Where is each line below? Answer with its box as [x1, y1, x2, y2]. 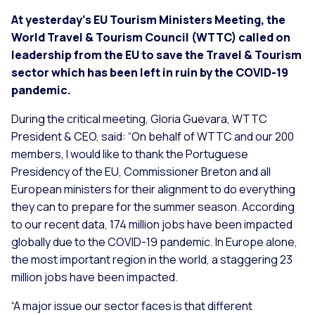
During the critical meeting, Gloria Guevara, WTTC [11, 110, 267, 127]
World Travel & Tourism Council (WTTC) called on [11, 29, 290, 45]
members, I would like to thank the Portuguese [11, 146, 248, 162]
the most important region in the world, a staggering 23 [11, 251, 292, 267]
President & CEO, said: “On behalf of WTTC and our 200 [11, 128, 294, 144]
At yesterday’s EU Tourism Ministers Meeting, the [11, 11, 285, 27]
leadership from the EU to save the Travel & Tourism [11, 46, 302, 63]
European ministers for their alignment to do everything [11, 181, 295, 197]
